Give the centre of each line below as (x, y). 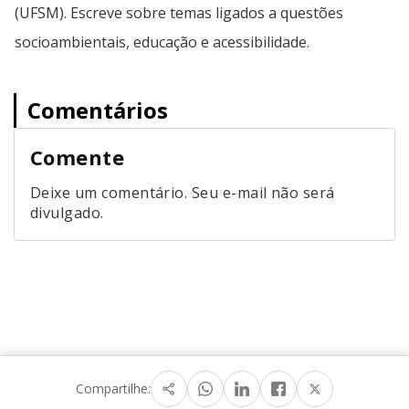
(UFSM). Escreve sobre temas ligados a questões (179, 12)
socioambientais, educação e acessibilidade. (162, 42)
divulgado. (67, 212)
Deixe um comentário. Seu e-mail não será (183, 192)
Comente (78, 157)
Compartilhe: (113, 388)
